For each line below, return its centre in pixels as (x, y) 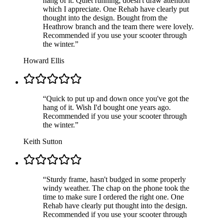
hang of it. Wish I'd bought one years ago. (107, 107)
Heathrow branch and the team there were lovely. (118, 26)
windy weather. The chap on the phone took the (116, 188)
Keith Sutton (43, 141)
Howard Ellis (44, 60)
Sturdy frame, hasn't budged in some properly (116, 179)
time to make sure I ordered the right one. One (113, 197)
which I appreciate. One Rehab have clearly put (116, 9)
